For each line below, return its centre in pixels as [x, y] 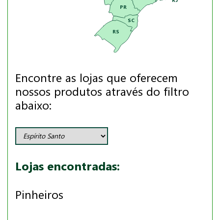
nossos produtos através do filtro [102, 92]
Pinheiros [39, 195]
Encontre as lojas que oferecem [96, 78]
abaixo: [33, 105]
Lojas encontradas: [68, 166]
